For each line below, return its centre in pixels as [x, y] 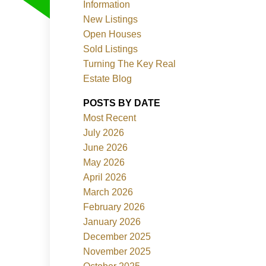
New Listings [111, 19]
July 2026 [104, 132]
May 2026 [104, 162]
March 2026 [108, 192]
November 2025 [117, 251]
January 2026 [112, 221]
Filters [17, 113]
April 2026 [105, 177]
